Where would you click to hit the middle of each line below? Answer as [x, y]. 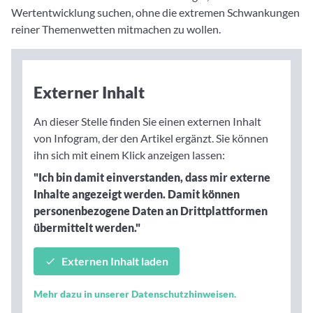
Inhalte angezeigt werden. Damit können [137, 194]
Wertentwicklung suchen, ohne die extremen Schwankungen [155, 13]
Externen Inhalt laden [115, 261]
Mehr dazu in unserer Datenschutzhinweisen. [135, 294]
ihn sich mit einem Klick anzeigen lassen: [129, 155]
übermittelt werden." [87, 228]
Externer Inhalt [89, 93]
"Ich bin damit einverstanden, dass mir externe [152, 177]
